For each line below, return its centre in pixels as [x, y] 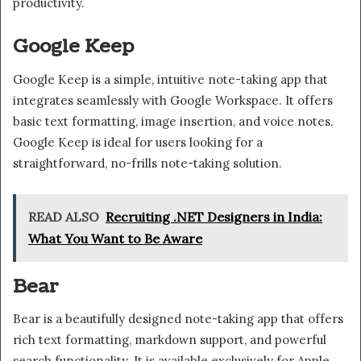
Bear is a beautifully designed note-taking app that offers [178, 319]
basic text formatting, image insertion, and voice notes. [173, 121]
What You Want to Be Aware [115, 238]
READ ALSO [64, 216]
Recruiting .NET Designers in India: [214, 216]
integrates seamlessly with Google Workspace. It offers [173, 100]
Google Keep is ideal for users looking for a [138, 142]
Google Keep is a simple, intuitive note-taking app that [170, 79]
